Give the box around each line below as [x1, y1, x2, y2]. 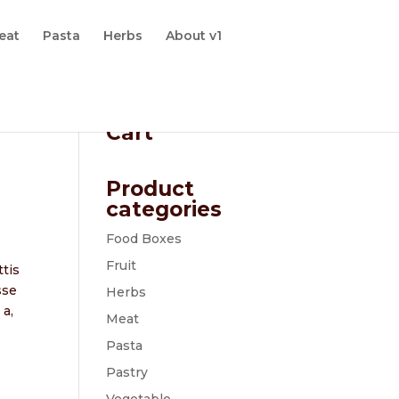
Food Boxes [106, 231, 183, 247]
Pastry [106, 364, 149, 380]
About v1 [166, 28, 223, 44]
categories [106, 197, 223, 222]
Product [106, 176, 195, 201]
